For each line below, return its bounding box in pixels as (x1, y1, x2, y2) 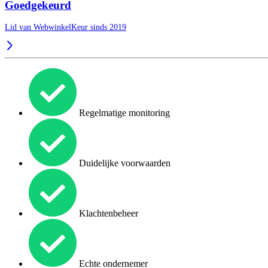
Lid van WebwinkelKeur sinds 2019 (5, 23, 126, 32)
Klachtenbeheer (77, 208, 138, 219)
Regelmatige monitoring (77, 108, 170, 118)
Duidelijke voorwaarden (77, 158, 170, 169)
